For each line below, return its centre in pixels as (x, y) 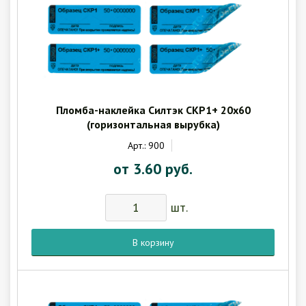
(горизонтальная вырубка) (153, 124)
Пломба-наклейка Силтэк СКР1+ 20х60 (153, 110)
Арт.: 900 (146, 145)
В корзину (157, 243)
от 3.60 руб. (153, 168)
